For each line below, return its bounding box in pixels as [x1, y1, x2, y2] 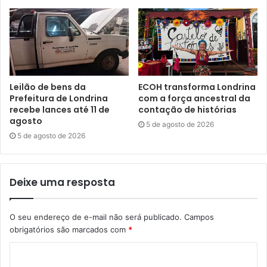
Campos [182, 212, 214, 222]
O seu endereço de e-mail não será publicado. [10, 212, 182, 222]
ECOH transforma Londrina [138, 81, 256, 94]
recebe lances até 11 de [10, 104, 110, 116]
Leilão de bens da [10, 81, 86, 94]
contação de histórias [138, 104, 238, 116]
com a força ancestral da [138, 92, 250, 105]
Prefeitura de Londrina [10, 92, 108, 105]
